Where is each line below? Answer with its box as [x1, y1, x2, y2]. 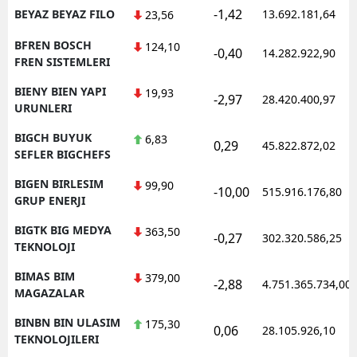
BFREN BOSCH [14, 37, 92, 53]
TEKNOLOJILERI [14, 331, 99, 347]
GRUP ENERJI [14, 192, 85, 208]
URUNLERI [14, 100, 72, 116]
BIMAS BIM [14, 268, 75, 284]
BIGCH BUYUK [14, 129, 92, 145]
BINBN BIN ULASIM [14, 314, 120, 330]
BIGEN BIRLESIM [14, 175, 104, 191]
